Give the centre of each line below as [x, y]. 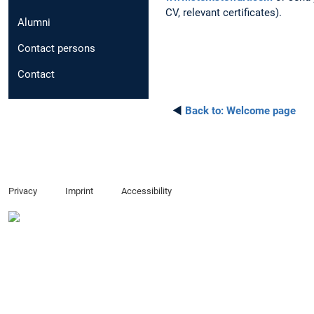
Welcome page [260, 110]
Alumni [34, 23]
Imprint [79, 191]
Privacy [23, 191]
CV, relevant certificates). [224, 12]
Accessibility [146, 191]
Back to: [204, 110]
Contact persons [56, 49]
